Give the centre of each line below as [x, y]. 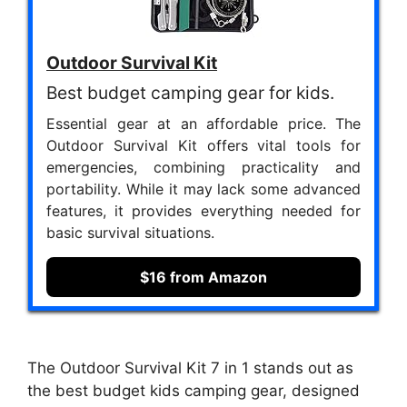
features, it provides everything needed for [203, 210]
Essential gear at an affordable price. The [203, 123]
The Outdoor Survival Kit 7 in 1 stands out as [190, 368]
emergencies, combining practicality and [203, 167]
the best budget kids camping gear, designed [194, 391]
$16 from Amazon [203, 277]
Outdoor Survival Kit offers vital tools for [203, 145]
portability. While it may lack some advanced [203, 189]
